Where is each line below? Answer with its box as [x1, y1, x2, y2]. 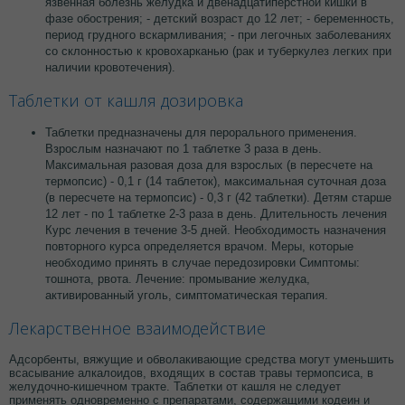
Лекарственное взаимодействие [9, 316, 266, 339]
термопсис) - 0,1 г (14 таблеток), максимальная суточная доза [45, 174, 386, 188]
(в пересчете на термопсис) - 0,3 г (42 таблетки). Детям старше [45, 190, 391, 204]
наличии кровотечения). [45, 60, 175, 74]
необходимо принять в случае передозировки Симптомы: [45, 255, 360, 269]
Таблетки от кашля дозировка [9, 89, 243, 111]
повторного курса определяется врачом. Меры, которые [45, 239, 353, 253]
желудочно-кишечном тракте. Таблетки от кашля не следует [9, 379, 341, 393]
